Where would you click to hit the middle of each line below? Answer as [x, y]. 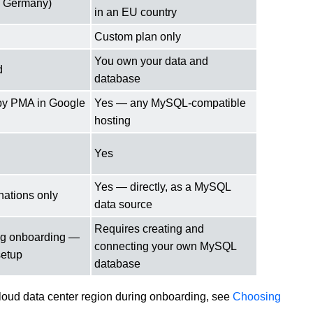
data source [123, 204]
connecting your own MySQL [166, 246]
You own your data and [151, 61]
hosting [112, 120]
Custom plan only [138, 36]
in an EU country [136, 12]
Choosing [257, 296]
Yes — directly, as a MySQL [163, 187]
